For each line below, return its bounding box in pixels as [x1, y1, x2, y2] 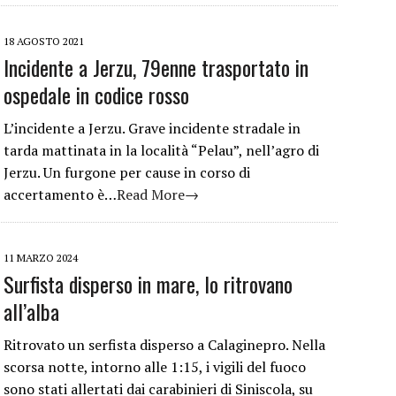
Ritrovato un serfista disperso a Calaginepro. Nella [4, 334, 325, 354]
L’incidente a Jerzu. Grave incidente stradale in [4, 118, 301, 138]
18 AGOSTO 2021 [4, 34, 84, 48]
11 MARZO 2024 [4, 250, 78, 264]
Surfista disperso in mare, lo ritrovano [4, 267, 293, 300]
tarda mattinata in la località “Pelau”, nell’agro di [4, 140, 319, 160]
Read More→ [117, 184, 199, 204]
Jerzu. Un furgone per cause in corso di [4, 162, 250, 182]
